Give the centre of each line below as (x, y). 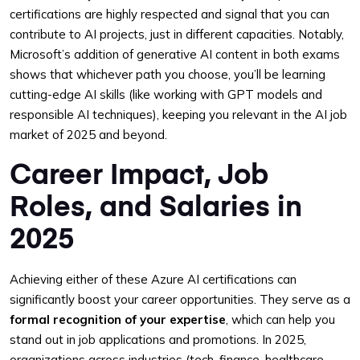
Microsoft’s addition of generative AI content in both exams (175, 54)
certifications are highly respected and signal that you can (170, 14)
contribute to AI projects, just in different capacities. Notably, (177, 34)
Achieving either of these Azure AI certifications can (153, 279)
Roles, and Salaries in (156, 205)
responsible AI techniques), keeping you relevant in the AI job (178, 115)
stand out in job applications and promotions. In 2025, (158, 340)
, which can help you (280, 319)
